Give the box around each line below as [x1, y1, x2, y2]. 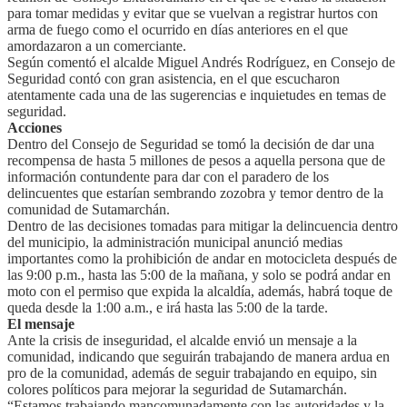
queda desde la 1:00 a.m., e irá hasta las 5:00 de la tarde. [7, 299, 328, 315]
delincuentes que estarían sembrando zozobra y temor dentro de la [7, 184, 383, 201]
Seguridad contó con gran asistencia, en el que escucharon [7, 70, 340, 86]
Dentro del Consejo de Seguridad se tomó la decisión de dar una [7, 135, 374, 152]
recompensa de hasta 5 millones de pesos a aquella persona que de [7, 152, 385, 168]
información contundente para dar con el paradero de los [7, 168, 329, 184]
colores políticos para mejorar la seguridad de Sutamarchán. [7, 381, 347, 397]
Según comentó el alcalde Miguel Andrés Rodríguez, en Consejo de [7, 54, 395, 70]
